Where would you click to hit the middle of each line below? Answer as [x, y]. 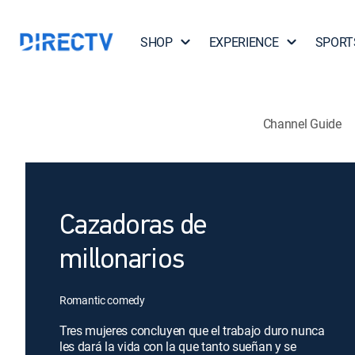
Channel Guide [302, 123]
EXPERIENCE [244, 42]
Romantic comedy [102, 300]
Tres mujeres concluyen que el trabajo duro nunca [192, 330]
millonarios [122, 261]
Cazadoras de [133, 227]
